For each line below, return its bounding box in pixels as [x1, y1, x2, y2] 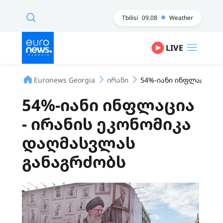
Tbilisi [122, 13, 138, 22]
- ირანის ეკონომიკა [22, 113, 191, 134]
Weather [169, 13, 193, 22]
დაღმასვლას [22, 132, 135, 153]
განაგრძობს [22, 151, 126, 172]
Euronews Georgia [34, 75, 95, 85]
